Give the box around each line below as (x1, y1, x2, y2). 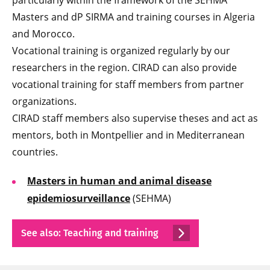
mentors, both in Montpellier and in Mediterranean (12, 128, 245, 142)
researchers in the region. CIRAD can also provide (12, 61, 237, 75)
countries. (12, 145, 58, 159)
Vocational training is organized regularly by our (12, 44, 230, 58)
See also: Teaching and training (21, 227, 161, 239)
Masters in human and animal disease (27, 174, 212, 188)
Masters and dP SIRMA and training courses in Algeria (12, 10, 255, 24)
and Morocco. (12, 27, 75, 41)
